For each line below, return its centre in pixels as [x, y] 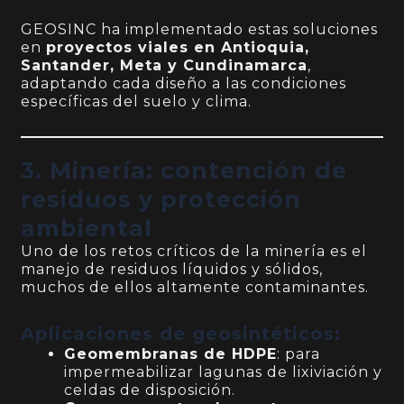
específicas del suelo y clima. [137, 102]
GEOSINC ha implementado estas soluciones [200, 30]
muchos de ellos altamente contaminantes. [195, 288]
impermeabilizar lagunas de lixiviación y [224, 372]
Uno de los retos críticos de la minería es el [194, 252]
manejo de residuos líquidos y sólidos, [172, 270]
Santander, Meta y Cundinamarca [165, 66]
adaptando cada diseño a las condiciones [184, 84]
